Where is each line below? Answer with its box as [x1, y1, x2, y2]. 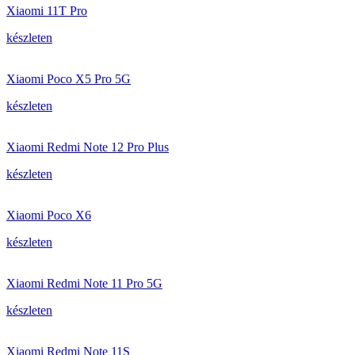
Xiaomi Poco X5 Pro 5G [6, 72, 131, 86]
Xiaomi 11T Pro [6, 4, 87, 17]
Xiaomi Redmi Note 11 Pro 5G [6, 277, 162, 290]
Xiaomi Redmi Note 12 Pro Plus [6, 140, 169, 154]
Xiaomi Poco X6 [6, 208, 91, 222]
